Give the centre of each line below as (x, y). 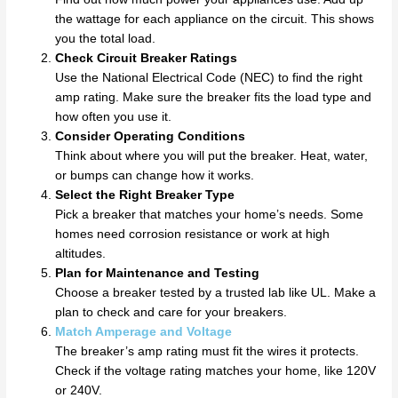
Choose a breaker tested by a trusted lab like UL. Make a (216, 292)
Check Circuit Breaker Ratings (147, 58)
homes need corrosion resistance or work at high (193, 234)
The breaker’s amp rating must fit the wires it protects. (207, 351)
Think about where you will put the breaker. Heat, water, (212, 155)
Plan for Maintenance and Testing (158, 273)
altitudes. (81, 253)
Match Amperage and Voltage (144, 331)
